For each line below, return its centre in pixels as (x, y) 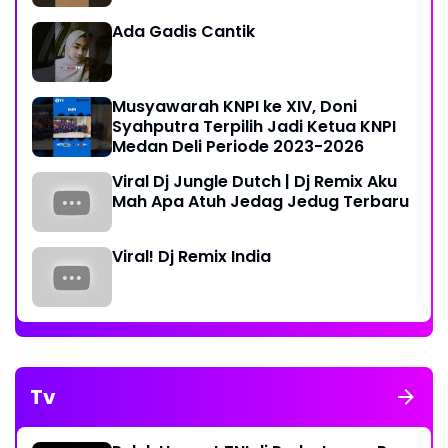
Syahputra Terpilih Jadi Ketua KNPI (254, 127)
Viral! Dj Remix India (191, 257)
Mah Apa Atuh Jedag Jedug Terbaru (260, 202)
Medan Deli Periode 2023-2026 (238, 147)
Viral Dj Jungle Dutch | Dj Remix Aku (254, 182)
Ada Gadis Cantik (183, 32)
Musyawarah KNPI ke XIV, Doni (234, 107)
